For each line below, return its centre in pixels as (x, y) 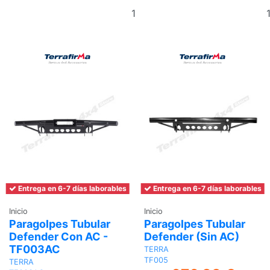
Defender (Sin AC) (192, 236)
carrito (169, 35)
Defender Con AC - (58, 236)
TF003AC (35, 249)
